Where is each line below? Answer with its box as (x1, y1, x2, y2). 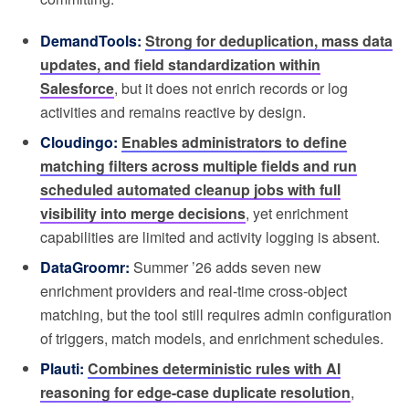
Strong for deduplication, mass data (145, 29, 393, 51)
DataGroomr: (40, 256, 130, 278)
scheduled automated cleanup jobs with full (40, 178, 341, 200)
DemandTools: (40, 29, 142, 51)
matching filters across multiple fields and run (40, 154, 357, 176)
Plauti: (40, 357, 84, 379)
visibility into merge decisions (40, 202, 246, 224)
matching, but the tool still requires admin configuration (40, 303, 392, 325)
